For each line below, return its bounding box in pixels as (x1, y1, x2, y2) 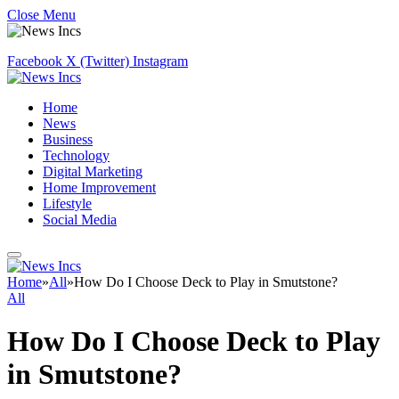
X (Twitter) (66, 53, 129, 69)
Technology (43, 148, 110, 163)
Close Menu (7, 7, 76, 22)
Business (43, 132, 93, 147)
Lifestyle (43, 196, 92, 211)
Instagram (133, 53, 188, 69)
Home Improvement (43, 180, 156, 195)
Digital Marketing (43, 164, 142, 179)
